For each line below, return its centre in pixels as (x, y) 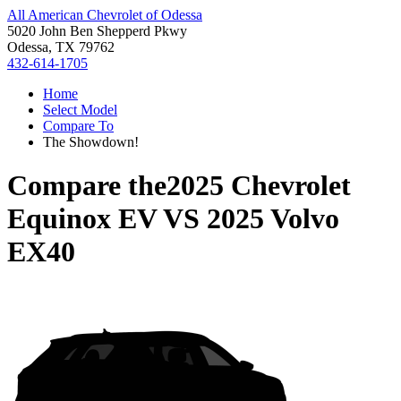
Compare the (87, 186)
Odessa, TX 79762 (61, 47)
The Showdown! (91, 142)
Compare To (78, 126)
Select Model (80, 110)
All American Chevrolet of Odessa (105, 15)
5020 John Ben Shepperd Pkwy (97, 31)
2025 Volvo (273, 219)
